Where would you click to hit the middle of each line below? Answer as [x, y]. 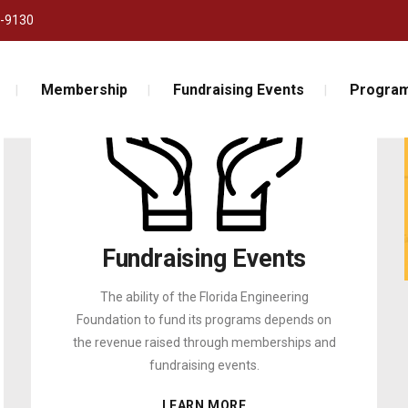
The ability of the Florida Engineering [204, 297]
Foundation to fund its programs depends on [204, 320]
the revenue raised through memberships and [204, 343]
